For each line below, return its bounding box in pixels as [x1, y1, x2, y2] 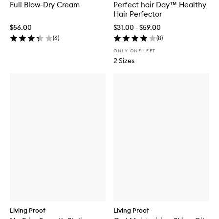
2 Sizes [113, 56, 134, 66]
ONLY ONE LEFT [113, 48, 156, 54]
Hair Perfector [113, 9, 162, 19]
